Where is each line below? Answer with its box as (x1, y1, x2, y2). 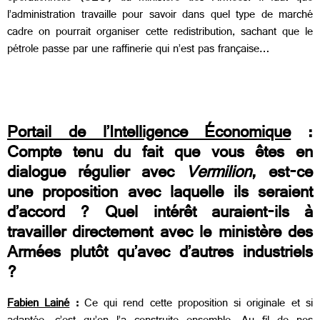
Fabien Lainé (7, 294, 70, 316)
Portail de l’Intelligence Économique (7, 119, 291, 152)
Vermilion (186, 159, 251, 192)
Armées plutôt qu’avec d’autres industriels (7, 239, 313, 272)
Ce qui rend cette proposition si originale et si (78, 294, 314, 316)
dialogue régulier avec (7, 159, 186, 192)
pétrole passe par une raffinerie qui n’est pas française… (7, 39, 269, 61)
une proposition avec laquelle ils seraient (7, 179, 313, 212)
